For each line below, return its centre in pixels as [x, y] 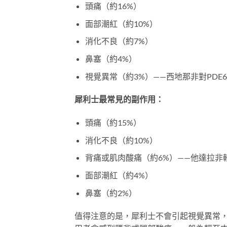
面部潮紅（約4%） [119, 175]
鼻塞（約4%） [111, 58]
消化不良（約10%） [121, 140]
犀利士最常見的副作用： [119, 99]
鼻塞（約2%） [111, 193]
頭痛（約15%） [113, 123]
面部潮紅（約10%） [121, 23]
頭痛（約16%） [113, 6]
